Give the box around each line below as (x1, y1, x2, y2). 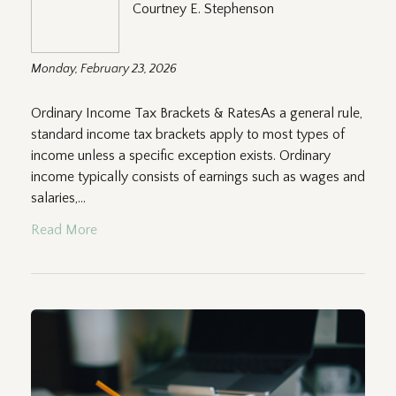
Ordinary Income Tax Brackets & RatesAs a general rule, (31, 104, 362, 121)
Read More (31, 221, 97, 238)
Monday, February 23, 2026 (31, 61, 177, 76)
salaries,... (31, 189, 86, 206)
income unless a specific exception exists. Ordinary (31, 147, 331, 164)
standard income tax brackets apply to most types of (31, 126, 345, 142)
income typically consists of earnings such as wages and (31, 168, 365, 185)
